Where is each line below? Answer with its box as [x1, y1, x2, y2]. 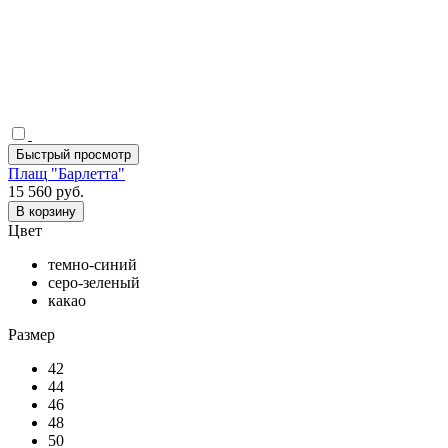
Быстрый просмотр [16, 146, 131, 162]
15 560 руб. [8, 182, 84, 200]
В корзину [16, 203, 76, 219]
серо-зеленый [48, 273, 140, 291]
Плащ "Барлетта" [8, 164, 125, 182]
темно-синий [48, 255, 137, 273]
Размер [8, 325, 55, 343]
